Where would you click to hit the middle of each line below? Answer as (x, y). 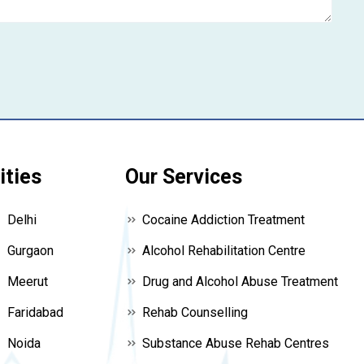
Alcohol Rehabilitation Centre (224, 250)
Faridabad (34, 312)
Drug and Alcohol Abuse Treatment (240, 281)
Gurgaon (29, 250)
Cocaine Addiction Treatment (223, 219)
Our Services (184, 176)
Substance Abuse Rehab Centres (236, 343)
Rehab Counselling (195, 312)
